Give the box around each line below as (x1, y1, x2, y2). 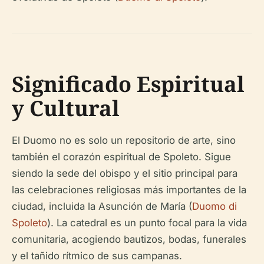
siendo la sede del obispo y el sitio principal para (12, 167, 237, 180)
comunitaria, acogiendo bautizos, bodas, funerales (12, 233, 246, 246)
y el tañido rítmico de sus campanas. (12, 250, 182, 262)
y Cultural (12, 94, 120, 123)
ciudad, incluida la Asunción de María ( (12, 200, 192, 213)
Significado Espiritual (12, 70, 245, 99)
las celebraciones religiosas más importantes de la (12, 184, 246, 196)
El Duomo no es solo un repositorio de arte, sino (12, 134, 236, 147)
